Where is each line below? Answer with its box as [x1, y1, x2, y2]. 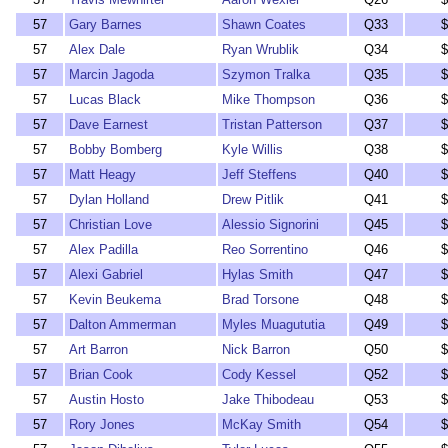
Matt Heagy [69, 167, 136, 182]
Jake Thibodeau [222, 392, 314, 407]
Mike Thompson [222, 92, 315, 107]
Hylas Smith [222, 267, 293, 282]
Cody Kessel [222, 367, 296, 382]
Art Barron [69, 342, 128, 357]
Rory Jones [69, 417, 135, 432]
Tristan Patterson [222, 117, 322, 132]
